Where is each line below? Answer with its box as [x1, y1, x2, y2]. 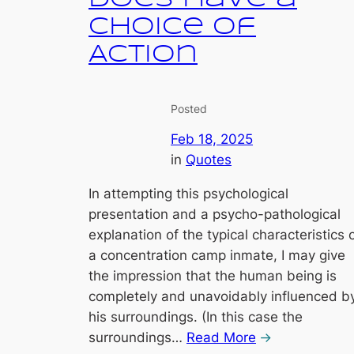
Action [88, 43, 198, 66]
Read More [186, 329, 256, 345]
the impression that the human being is [88, 267, 337, 284]
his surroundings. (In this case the [88, 308, 303, 325]
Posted [171, 101, 207, 115]
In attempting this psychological [88, 185, 288, 201]
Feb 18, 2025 [171, 130, 253, 147]
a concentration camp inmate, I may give [88, 247, 345, 263]
